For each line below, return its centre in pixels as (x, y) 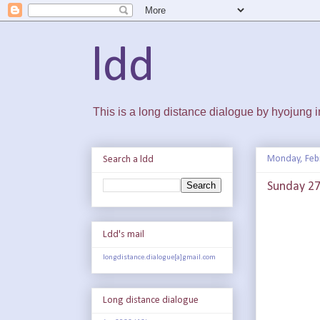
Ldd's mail (124, 234)
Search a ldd (128, 160)
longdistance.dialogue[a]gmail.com (159, 257)
